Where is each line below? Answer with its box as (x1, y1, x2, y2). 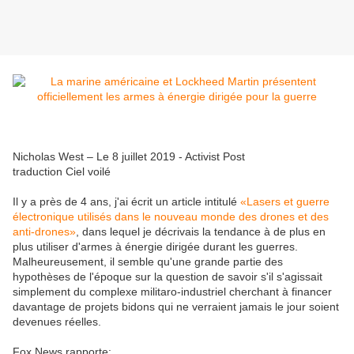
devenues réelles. (13, 315, 101, 329)
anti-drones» (13, 225, 76, 239)
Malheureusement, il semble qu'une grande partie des (13, 255, 283, 269)
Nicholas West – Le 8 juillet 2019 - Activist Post (13, 150, 245, 164)
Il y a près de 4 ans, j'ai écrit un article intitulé (13, 195, 240, 209)
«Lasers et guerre (240, 195, 330, 209)
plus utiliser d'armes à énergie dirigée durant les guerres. (13, 240, 298, 254)
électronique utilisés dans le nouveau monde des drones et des (13, 210, 329, 224)
